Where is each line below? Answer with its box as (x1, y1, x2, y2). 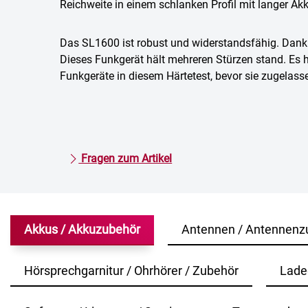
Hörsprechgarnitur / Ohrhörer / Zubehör (24, 264, 239, 278)
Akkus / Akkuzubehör (24, 223, 140, 236)
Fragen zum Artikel (78, 152, 173, 165)
